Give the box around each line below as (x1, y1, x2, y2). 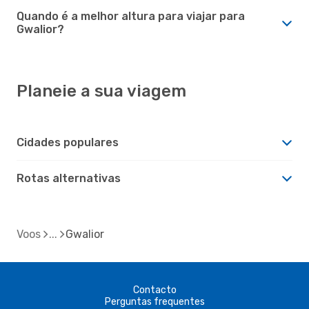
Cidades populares (17, 135, 119, 149)
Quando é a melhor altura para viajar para (17, 9, 245, 23)
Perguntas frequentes (104, 295, 205, 308)
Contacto (132, 283, 177, 296)
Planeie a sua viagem (17, 81, 186, 101)
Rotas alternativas (17, 171, 121, 185)
